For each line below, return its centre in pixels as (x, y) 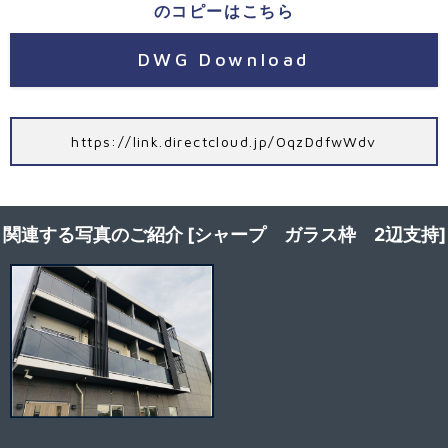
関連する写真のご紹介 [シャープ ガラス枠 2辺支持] (224, 235)
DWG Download (224, 60)
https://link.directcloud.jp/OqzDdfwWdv (224, 142)
